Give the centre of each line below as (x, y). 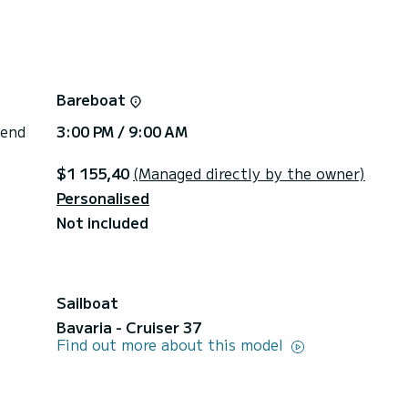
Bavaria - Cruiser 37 (129, 326)
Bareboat (93, 99)
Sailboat (87, 302)
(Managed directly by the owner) (249, 173)
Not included (102, 222)
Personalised (103, 197)
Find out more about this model (172, 344)
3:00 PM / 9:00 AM (122, 131)
